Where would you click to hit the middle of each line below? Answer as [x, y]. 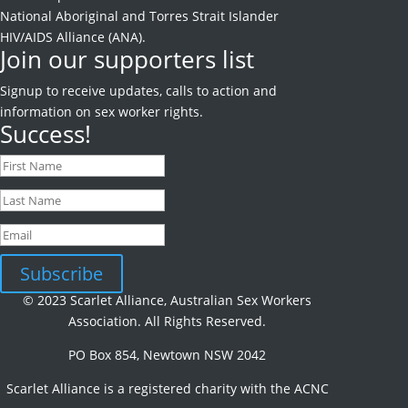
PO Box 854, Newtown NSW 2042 [168, 355]
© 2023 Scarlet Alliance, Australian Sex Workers [168, 300]
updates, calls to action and [193, 91]
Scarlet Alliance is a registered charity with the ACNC [167, 388]
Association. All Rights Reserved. [168, 321]
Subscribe [61, 274]
